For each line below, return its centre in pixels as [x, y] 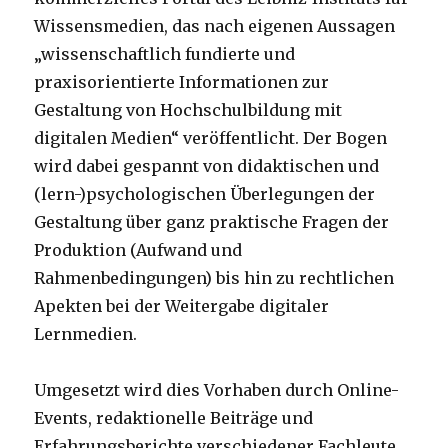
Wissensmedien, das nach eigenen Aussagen [215, 25]
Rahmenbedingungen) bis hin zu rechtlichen [214, 277]
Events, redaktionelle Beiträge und [174, 417]
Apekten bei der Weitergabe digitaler [182, 305]
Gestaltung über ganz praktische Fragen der [212, 221]
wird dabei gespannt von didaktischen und [207, 165]
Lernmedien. [86, 333]
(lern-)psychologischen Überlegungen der [205, 193]
